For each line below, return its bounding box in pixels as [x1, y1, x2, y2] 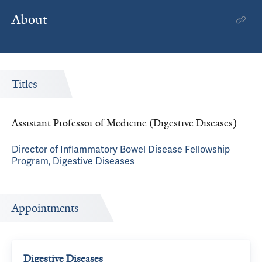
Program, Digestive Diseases [12, 155, 135, 167]
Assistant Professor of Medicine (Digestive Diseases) [12, 116, 237, 129]
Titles [12, 77, 37, 91]
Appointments [12, 201, 79, 215]
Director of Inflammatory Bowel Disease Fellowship [12, 143, 230, 156]
